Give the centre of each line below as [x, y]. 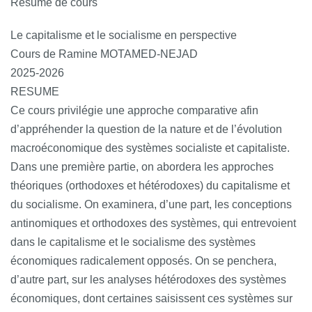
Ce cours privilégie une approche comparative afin [134, 110]
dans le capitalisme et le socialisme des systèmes [133, 242]
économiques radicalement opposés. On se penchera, [143, 260]
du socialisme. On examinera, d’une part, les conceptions [151, 204]
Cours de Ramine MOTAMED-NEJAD [104, 54]
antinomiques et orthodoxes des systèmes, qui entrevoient [153, 223]
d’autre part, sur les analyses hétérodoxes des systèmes [148, 279]
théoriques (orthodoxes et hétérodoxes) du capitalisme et [150, 185]
